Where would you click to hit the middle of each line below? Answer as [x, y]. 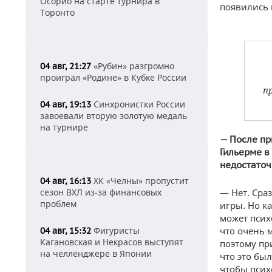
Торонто [57, 12]
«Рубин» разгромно [133, 66]
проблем [58, 204]
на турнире [64, 127]
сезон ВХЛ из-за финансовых [101, 192]
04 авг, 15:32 [66, 231]
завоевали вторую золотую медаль [114, 116]
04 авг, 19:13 [66, 104]
